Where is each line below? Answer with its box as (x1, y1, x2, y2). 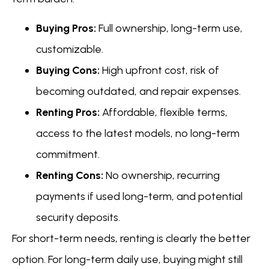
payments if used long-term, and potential (36, 190, 243, 204)
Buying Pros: (36, 22, 96, 35)
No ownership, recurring (103, 169, 220, 183)
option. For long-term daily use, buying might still (12, 253, 243, 267)
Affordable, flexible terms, (100, 106, 228, 119)
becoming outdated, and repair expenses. (36, 85, 241, 98)
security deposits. (36, 211, 120, 225)
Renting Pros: (36, 106, 100, 119)
